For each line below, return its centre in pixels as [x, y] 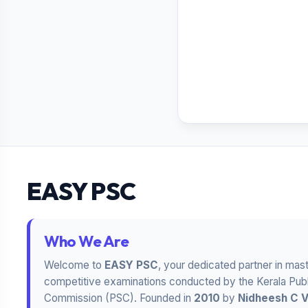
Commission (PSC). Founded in [119, 298]
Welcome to [74, 265]
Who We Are [87, 241]
